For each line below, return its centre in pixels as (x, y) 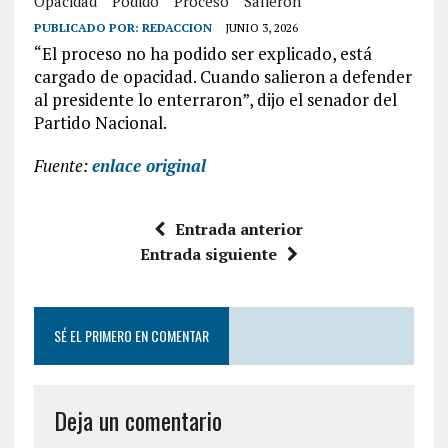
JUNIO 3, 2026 (261, 28)
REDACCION (176, 28)
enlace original (148, 166)
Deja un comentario (137, 420)
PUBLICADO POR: (87, 28)
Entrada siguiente (208, 254)
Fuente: (62, 166)
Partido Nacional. (100, 123)
